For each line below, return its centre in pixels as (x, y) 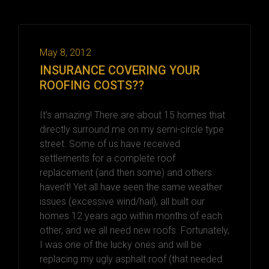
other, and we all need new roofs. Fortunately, (134, 230)
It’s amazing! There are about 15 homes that (132, 115)
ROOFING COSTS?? (92, 85)
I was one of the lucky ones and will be (121, 244)
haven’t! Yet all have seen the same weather (131, 187)
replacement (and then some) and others (126, 172)
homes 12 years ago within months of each (131, 216)
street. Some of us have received (110, 144)
